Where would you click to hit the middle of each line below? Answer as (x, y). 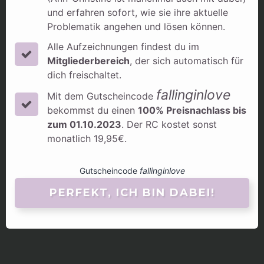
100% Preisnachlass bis (192, 110)
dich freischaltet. (84, 75)
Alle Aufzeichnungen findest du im (123, 47)
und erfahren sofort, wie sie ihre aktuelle (138, 12)
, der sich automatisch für (187, 61)
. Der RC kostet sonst (169, 124)
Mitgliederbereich (88, 61)
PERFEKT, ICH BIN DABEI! (132, 193)
